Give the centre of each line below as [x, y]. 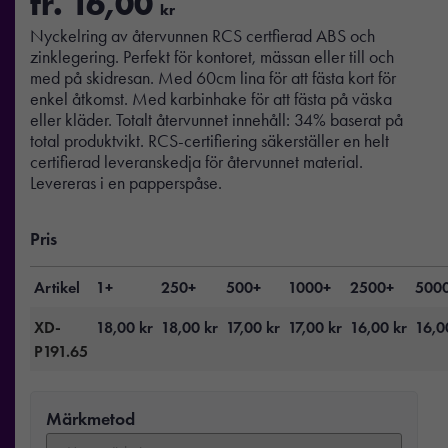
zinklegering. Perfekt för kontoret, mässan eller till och [212, 57]
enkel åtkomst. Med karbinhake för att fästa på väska [211, 99]
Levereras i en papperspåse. [126, 183]
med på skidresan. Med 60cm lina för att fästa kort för [213, 78]
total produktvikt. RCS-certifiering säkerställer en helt [209, 141]
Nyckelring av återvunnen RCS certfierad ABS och [202, 36]
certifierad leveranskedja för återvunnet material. [196, 162]
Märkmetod [90, 418]
